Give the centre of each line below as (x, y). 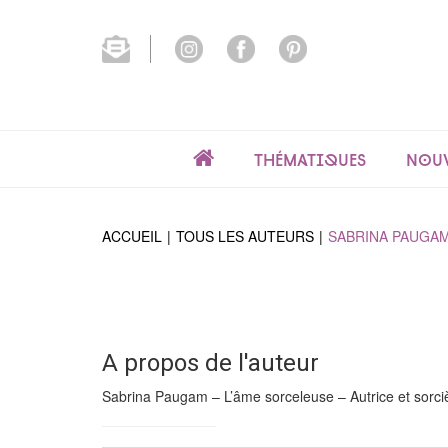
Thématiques (310, 160)
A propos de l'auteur (210, 363)
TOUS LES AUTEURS (245, 236)
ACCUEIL (132, 236)
